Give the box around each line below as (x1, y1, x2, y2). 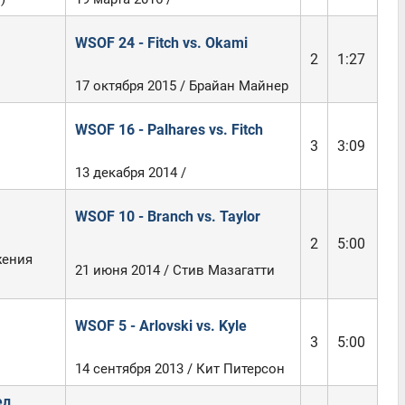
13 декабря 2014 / (74, 165, 186, 181)
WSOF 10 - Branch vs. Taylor (74, 208, 260, 225)
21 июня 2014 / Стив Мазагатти (74, 262, 275, 278)
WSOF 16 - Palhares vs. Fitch (74, 121, 263, 138)
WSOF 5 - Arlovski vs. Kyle (74, 317, 247, 334)
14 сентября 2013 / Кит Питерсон (74, 361, 285, 377)
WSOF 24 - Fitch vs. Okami (74, 34, 248, 52)
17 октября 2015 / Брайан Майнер (74, 78, 288, 94)
